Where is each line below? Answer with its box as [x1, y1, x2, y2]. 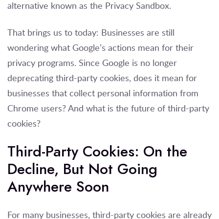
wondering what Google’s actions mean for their [7, 41, 194, 53]
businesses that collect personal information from [7, 87, 198, 99]
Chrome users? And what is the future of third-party [7, 102, 209, 114]
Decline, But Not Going [7, 158, 157, 179]
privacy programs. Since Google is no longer [7, 56, 177, 68]
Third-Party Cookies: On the [7, 141, 187, 162]
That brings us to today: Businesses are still [7, 26, 175, 38]
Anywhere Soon [7, 176, 109, 197]
